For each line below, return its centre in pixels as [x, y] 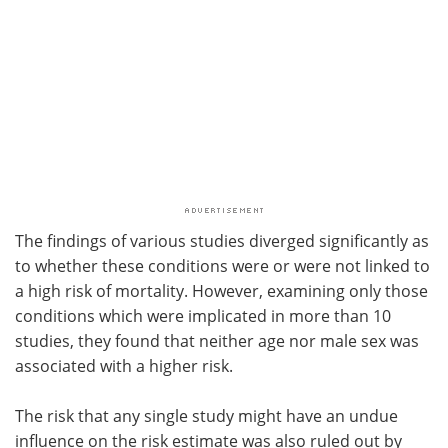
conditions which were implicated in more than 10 [203, 315]
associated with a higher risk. [124, 365]
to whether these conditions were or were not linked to [222, 265]
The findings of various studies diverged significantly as [222, 240]
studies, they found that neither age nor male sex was [217, 340]
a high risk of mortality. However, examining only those [221, 290]
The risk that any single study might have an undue [206, 415]
